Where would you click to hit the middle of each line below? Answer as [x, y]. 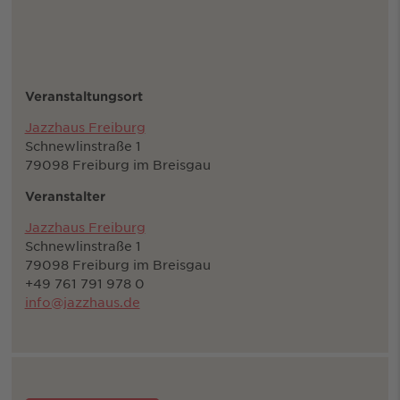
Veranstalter [65, 196]
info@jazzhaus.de [82, 302]
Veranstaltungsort [83, 96]
